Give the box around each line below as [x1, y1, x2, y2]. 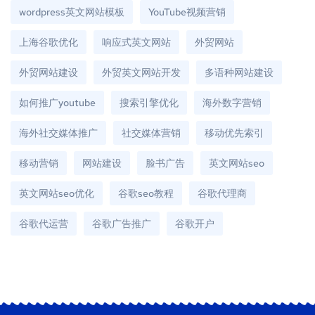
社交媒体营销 [122, 127, 181, 140]
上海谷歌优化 [19, 36, 78, 49]
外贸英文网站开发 [102, 66, 181, 79]
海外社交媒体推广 [19, 127, 98, 140]
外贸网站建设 [19, 66, 78, 79]
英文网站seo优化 [19, 187, 94, 200]
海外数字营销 [202, 96, 262, 110]
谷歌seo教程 [118, 187, 174, 200]
